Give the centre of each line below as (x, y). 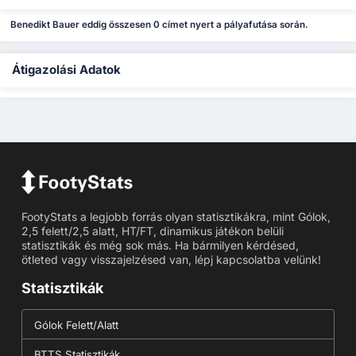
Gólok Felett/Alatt (76, 325)
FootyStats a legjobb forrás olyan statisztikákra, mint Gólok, (176, 217)
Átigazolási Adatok (66, 70)
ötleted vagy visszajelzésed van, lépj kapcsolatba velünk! (171, 260)
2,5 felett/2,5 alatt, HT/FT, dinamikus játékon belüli (152, 231)
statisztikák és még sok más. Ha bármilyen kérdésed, (160, 246)
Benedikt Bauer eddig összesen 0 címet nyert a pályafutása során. (160, 25)
